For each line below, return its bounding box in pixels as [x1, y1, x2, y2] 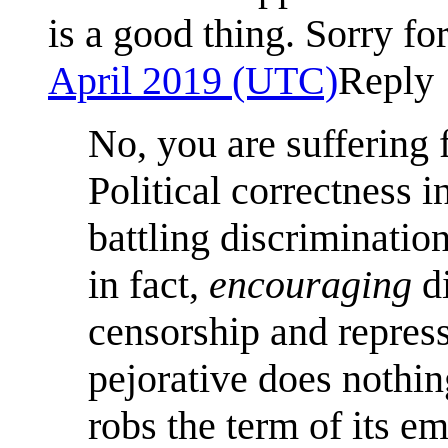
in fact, [88, 261, 209, 307]
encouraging [209, 261, 412, 307]
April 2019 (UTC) [48, 57, 338, 103]
